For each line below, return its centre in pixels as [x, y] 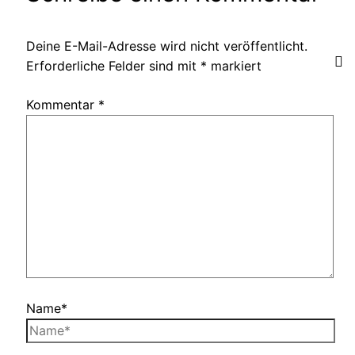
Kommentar [62, 104]
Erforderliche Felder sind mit [113, 65]
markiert [234, 65]
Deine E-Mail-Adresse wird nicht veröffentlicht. [166, 46]
